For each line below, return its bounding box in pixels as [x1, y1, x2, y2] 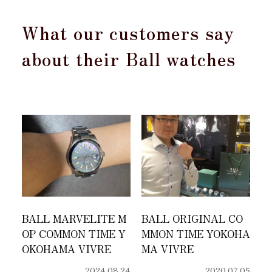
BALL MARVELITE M [21, 211, 126, 226]
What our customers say [21, 19, 235, 45]
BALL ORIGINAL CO [141, 211, 243, 226]
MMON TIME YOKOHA [141, 226, 250, 241]
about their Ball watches [21, 46, 236, 71]
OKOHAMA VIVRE [21, 241, 111, 256]
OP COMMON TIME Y [21, 226, 126, 241]
